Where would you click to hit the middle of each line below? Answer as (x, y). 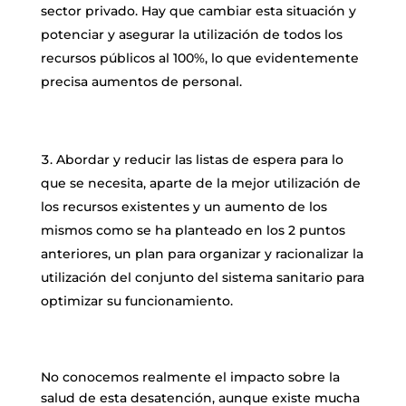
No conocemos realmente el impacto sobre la (190, 377)
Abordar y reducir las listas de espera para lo (199, 160)
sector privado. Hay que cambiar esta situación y (198, 11)
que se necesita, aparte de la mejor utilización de (200, 184)
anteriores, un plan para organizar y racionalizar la (202, 254)
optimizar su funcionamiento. (136, 301)
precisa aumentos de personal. (141, 82)
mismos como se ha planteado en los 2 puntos (193, 231)
